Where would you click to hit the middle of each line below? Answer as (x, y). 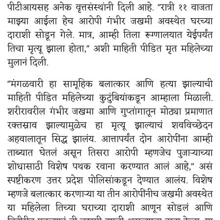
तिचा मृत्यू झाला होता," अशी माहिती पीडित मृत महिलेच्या (110, 49)
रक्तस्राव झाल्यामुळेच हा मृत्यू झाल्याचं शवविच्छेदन (110, 126)
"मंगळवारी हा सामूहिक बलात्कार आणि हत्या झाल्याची (110, 85)
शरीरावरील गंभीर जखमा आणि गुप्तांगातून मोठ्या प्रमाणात (110, 112)
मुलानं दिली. (29, 63)
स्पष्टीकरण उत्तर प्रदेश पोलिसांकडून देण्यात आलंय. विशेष (110, 181)
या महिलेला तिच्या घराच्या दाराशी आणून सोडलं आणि (110, 208)
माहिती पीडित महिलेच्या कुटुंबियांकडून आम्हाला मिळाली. (110, 98)
